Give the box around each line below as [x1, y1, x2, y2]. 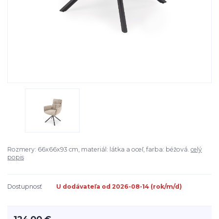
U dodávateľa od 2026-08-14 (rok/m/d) [56, 183, 182, 191]
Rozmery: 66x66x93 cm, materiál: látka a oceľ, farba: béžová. [7, 145, 191, 153]
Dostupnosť [7, 183, 42, 191]
